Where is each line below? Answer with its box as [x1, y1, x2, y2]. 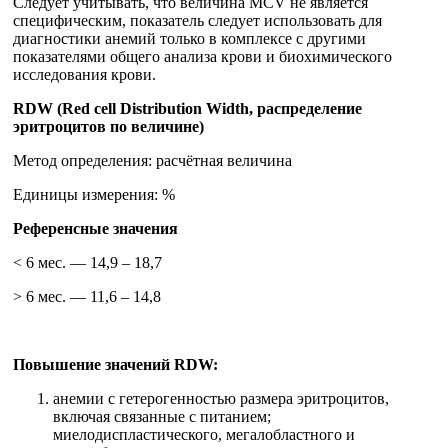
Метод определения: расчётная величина [13, 152, 292, 170]
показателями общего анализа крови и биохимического [13, 48, 392, 66]
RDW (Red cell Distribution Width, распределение [13, 100, 362, 118]
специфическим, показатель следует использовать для [13, 12, 382, 30]
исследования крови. [13, 66, 156, 84]
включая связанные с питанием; [53, 408, 271, 426]
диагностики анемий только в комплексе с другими [13, 30, 366, 48]
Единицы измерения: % [13, 186, 175, 204]
